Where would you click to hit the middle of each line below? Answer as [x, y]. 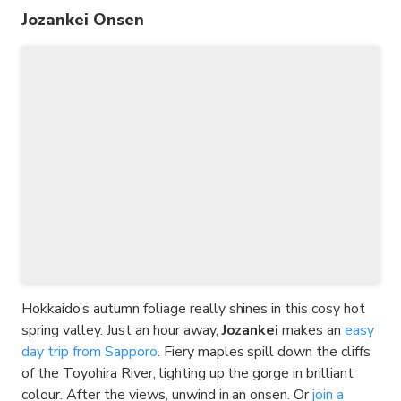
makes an [312, 331]
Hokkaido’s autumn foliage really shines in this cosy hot [194, 309]
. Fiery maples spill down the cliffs [264, 352]
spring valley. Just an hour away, [122, 331]
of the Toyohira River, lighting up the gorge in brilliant [188, 374]
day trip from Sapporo [90, 352]
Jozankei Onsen [83, 19]
